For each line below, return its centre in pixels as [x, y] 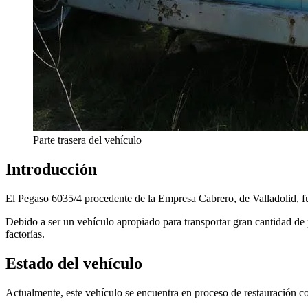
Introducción [51, 169]
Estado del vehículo [74, 264]
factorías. [25, 234]
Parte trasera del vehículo [87, 140]
